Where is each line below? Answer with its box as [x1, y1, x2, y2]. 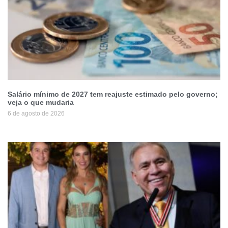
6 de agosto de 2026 [8, 110, 65, 118]
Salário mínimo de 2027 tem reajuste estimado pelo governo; [8, 90, 218, 99]
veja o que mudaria [8, 98, 74, 107]
